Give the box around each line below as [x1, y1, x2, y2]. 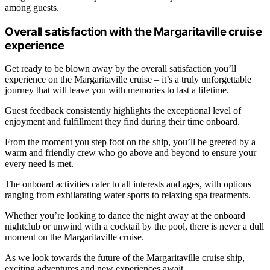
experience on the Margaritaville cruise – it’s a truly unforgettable [5, 74, 251, 85]
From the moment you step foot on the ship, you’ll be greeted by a [5, 137, 256, 148]
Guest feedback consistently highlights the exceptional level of [5, 105, 241, 116]
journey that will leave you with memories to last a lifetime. [5, 85, 229, 96]
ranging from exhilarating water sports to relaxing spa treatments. [5, 190, 251, 201]
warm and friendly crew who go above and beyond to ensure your [5, 148, 256, 159]
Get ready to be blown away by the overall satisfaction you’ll [5, 63, 236, 74]
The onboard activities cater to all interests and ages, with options [5, 179, 251, 190]
